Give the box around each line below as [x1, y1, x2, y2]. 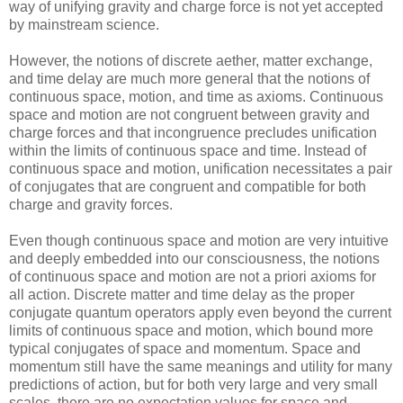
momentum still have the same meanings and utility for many [9, 359, 392, 375]
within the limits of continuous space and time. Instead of [9, 143, 366, 159]
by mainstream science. [9, 17, 159, 33]
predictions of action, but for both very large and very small [9, 377, 378, 393]
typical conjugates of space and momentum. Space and [9, 341, 361, 357]
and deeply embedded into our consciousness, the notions [9, 251, 380, 267]
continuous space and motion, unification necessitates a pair [9, 161, 392, 177]
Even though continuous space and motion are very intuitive [9, 233, 389, 249]
